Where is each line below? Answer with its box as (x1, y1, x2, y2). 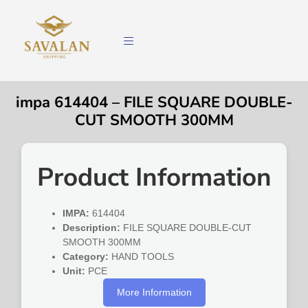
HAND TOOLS (109, 251, 175, 263)
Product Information (36, 160, 272, 195)
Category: (63, 251, 109, 263)
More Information (116, 287, 192, 298)
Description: (63, 222, 121, 234)
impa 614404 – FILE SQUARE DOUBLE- (15, 92, 293, 113)
